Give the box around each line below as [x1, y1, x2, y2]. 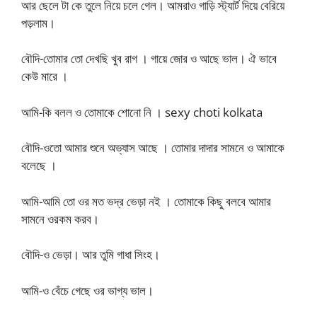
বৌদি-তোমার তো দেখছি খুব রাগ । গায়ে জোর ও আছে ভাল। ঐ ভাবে [21, 50, 277, 67]
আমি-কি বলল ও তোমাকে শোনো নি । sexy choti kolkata [21, 103, 263, 120]
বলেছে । [21, 157, 57, 173]
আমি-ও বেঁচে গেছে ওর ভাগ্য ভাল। [21, 282, 154, 299]
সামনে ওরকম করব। [21, 210, 99, 227]
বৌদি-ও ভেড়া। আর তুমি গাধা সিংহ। [21, 246, 160, 263]
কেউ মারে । [21, 68, 68, 84]
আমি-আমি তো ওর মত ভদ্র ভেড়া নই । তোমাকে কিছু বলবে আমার [21, 192, 271, 209]
